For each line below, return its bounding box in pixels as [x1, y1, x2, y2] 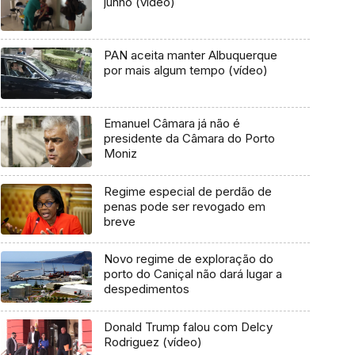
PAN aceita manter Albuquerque [103, 48, 277, 63]
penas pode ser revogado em [103, 198, 265, 214]
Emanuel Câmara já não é [103, 115, 240, 131]
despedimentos [103, 281, 189, 297]
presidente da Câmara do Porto [103, 130, 275, 146]
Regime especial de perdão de [103, 183, 272, 199]
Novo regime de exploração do [103, 251, 273, 267]
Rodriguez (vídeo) [103, 334, 202, 349]
